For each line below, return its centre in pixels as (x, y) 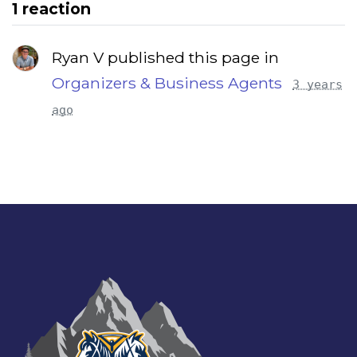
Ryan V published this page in (165, 57)
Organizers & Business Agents (167, 82)
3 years (318, 84)
